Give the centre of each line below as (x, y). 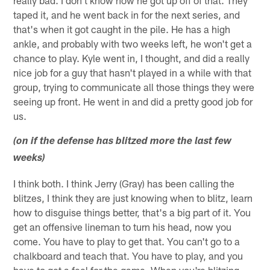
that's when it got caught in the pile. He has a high (122, 29)
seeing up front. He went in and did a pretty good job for (133, 102)
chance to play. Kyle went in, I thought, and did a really (132, 58)
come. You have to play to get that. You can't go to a (127, 241)
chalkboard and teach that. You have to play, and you (128, 256)
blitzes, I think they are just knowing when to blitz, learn (133, 198)
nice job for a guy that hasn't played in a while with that (133, 73)
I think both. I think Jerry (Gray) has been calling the (124, 184)
